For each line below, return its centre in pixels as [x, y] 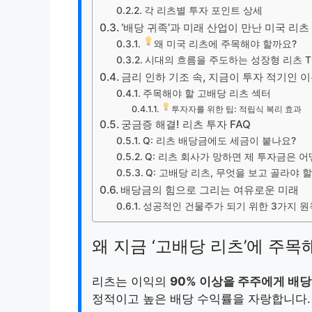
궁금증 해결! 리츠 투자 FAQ [186, 125]
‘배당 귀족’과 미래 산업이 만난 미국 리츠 [216, 28]
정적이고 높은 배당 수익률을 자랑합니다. [201, 299]
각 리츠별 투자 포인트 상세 [203, 11]
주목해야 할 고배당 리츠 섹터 [206, 94]
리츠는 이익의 [131, 282]
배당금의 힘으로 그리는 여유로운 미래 [210, 190]
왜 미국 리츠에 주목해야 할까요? [225, 44]
